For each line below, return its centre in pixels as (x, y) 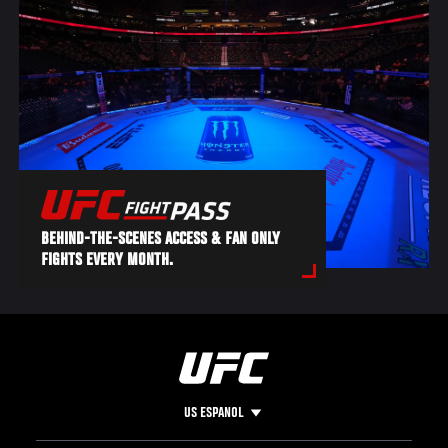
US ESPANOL (213, 413)
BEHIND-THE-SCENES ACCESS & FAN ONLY (161, 240)
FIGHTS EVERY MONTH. (107, 261)
